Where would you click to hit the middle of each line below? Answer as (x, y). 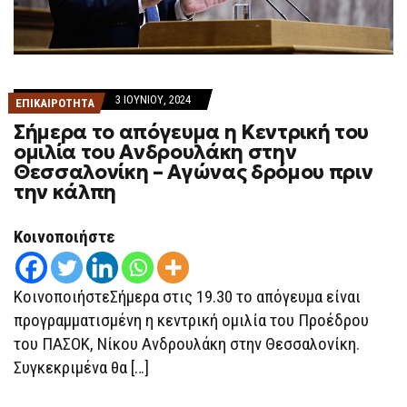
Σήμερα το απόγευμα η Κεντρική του (192, 132)
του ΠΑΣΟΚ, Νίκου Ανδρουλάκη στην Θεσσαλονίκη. (187, 344)
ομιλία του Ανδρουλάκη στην (155, 152)
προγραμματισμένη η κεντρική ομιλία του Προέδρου (191, 320)
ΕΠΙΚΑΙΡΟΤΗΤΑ (55, 103)
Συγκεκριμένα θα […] (81, 367)
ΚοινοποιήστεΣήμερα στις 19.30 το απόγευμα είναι (187, 297)
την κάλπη (65, 192)
